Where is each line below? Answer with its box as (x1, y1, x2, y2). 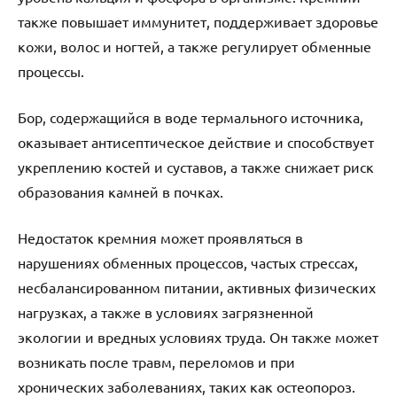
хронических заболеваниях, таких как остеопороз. (18, 377, 355, 395)
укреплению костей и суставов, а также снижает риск (18, 157, 374, 175)
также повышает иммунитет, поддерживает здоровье (18, 12, 378, 30)
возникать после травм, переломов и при (18, 352, 295, 370)
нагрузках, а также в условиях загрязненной (18, 302, 314, 321)
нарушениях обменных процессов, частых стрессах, (18, 253, 358, 271)
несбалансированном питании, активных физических (18, 277, 376, 296)
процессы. (18, 61, 84, 80)
